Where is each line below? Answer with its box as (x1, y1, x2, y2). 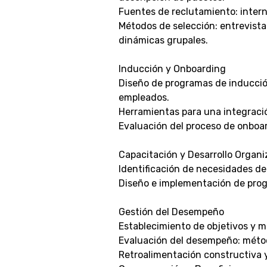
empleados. (119, 92, 169, 103)
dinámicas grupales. (119, 35, 208, 46)
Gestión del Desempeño (119, 206, 224, 218)
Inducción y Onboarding (119, 63, 226, 74)
